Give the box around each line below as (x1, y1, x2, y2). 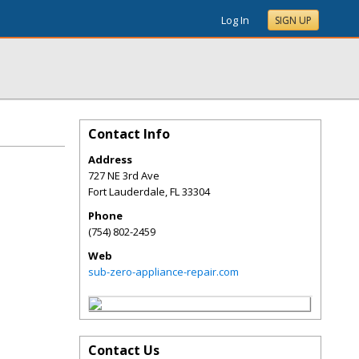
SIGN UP (275, 14, 312, 27)
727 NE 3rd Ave (88, 168, 159, 183)
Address (88, 152, 132, 167)
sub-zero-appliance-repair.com (88, 264, 239, 279)
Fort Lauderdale (88, 184, 165, 199)
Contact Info (88, 125, 170, 143)
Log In (221, 13, 249, 27)
